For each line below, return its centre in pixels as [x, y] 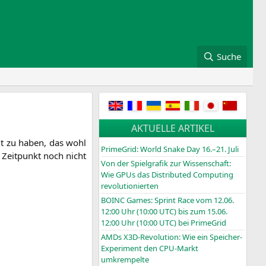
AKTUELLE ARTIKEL [173, 129]
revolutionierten [130, 186]
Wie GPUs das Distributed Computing [167, 175]
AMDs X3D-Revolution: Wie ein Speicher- [172, 237]
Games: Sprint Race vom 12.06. [179, 200]
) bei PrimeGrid [200, 223]
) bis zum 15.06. [201, 212]
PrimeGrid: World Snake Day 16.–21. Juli [170, 149]
